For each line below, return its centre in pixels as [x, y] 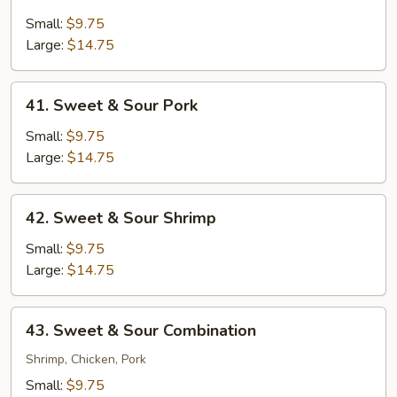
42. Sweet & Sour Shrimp [121, 218]
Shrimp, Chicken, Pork [86, 359]
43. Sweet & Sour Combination [141, 330]
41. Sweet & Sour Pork [112, 105]
